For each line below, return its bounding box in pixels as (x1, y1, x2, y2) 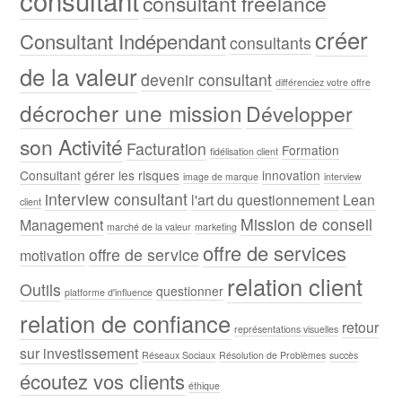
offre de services (203, 238, 347, 267)
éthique (188, 378, 221, 392)
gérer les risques (84, 165, 180, 184)
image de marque (183, 169, 259, 183)
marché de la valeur (107, 219, 192, 233)
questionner (156, 281, 224, 300)
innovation (262, 165, 321, 184)
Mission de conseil (240, 212, 373, 235)
